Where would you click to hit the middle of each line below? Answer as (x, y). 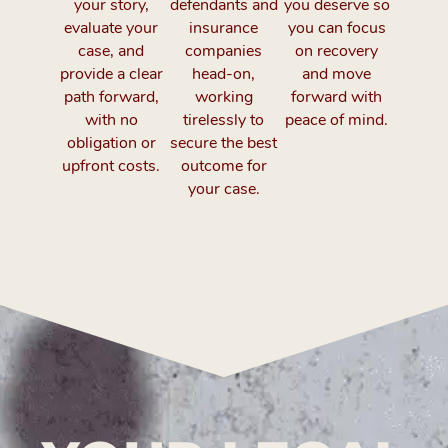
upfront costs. (111, 165)
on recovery (337, 50)
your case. (223, 188)
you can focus (336, 27)
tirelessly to (224, 119)
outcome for (223, 165)
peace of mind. (337, 119)
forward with (337, 96)
